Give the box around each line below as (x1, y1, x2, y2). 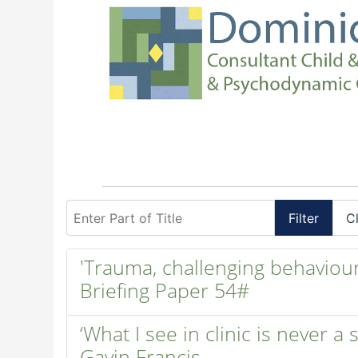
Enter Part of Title (66, 201, 175, 217)
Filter (288, 209, 320, 226)
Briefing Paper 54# (80, 276, 250, 304)
